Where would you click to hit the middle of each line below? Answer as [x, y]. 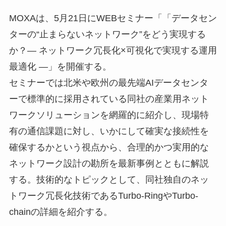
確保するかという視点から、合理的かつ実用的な [109, 148]
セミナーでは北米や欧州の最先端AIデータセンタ [108, 83]
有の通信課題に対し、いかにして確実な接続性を [109, 131]
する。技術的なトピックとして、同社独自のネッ [109, 180]
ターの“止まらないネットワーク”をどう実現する [107, 35]
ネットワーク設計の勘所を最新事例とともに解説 [109, 164]
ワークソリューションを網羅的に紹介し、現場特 [109, 115]
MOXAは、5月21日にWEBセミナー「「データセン [113, 18]
